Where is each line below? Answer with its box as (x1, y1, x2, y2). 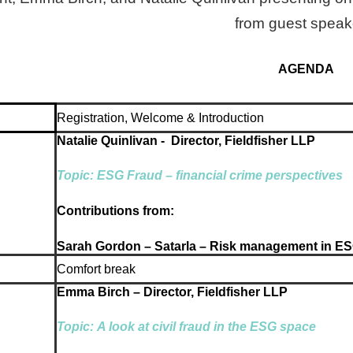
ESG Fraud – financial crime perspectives (96, 169, 343, 183)
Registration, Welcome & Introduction (56, 110, 264, 124)
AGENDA (278, 62, 335, 76)
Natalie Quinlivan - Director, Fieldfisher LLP (56, 133, 315, 147)
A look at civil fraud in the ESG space (96, 320, 316, 334)
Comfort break (56, 262, 136, 276)
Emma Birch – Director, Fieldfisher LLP (56, 284, 288, 299)
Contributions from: (56, 203, 174, 217)
